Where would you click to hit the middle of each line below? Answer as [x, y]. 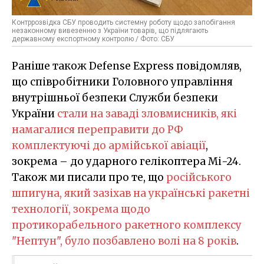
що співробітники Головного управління [122, 82]
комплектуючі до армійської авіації [109, 146]
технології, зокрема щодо [81, 209]
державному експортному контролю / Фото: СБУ [93, 39]
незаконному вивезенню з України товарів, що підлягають [110, 31]
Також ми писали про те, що [89, 178]
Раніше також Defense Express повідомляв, [127, 66]
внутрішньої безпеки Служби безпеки [115, 98]
